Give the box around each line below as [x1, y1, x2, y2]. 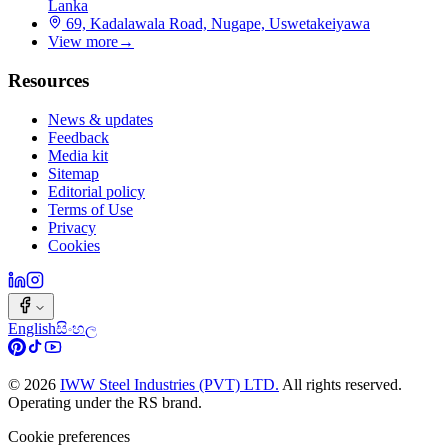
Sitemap [48, 164, 99, 182]
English [8, 319, 56, 337]
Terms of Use [48, 200, 133, 218]
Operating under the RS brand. [8, 393, 202, 411]
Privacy [48, 218, 96, 236]
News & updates [48, 110, 153, 128]
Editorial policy [48, 182, 145, 200]
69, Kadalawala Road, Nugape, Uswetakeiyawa [66, 15, 370, 33]
